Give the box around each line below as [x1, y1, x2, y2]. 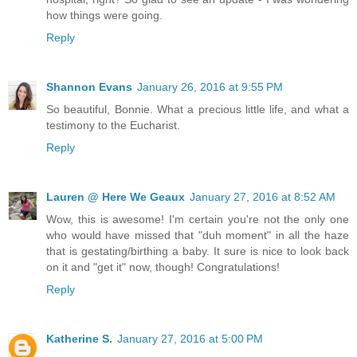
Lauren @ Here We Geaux [46, 190, 185, 204]
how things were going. [46, 9, 163, 22]
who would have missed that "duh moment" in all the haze [46, 229, 349, 242]
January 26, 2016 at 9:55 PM [137, 80, 283, 94]
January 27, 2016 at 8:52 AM [190, 190, 335, 204]
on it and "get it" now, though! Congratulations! [46, 261, 280, 274]
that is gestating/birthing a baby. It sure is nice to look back [46, 245, 349, 258]
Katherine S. [46, 332, 112, 346]
